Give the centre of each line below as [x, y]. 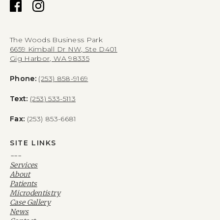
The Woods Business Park [56, 40]
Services [24, 165]
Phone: [24, 78]
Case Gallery [30, 202]
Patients [24, 183]
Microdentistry [35, 193]
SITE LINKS [33, 143]
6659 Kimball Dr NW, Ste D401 [64, 49]
